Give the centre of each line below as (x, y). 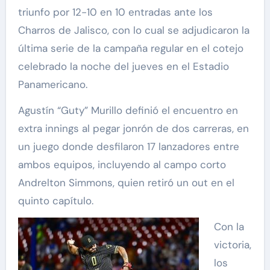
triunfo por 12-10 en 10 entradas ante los (115, 12)
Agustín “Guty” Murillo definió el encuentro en (128, 110)
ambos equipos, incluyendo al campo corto (122, 164)
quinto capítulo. (55, 200)
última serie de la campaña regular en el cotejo (130, 48)
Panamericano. (52, 84)
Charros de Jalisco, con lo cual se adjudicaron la (133, 30)
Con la (229, 226)
